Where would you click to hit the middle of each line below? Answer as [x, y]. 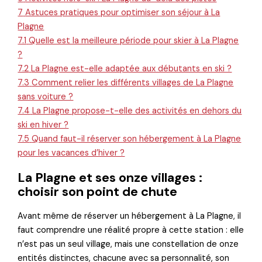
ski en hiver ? [43, 125]
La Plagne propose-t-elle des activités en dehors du [137, 111]
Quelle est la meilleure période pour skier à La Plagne [134, 41]
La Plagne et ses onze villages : [110, 178]
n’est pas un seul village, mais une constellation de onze [128, 244]
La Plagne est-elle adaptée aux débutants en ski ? [132, 69]
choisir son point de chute [98, 192]
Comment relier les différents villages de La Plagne [133, 83]
